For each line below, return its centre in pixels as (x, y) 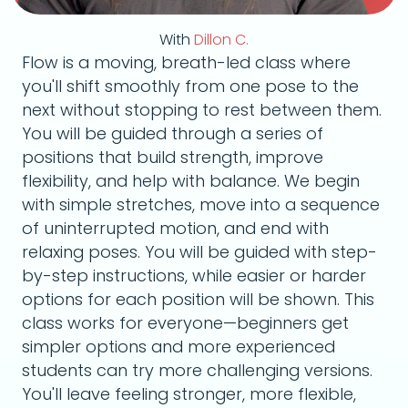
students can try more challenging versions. (197, 370)
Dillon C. (221, 40)
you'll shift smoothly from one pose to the (190, 86)
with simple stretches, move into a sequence (201, 204)
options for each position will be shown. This (198, 299)
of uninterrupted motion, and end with (175, 228)
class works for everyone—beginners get (185, 323)
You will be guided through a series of (173, 133)
